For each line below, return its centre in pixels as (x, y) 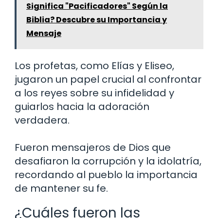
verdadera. (42, 120)
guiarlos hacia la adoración (82, 106)
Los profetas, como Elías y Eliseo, (94, 65)
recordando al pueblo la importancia (106, 174)
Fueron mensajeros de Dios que (93, 147)
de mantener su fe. (61, 188)
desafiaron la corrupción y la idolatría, (108, 161)
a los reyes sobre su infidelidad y (94, 93)
